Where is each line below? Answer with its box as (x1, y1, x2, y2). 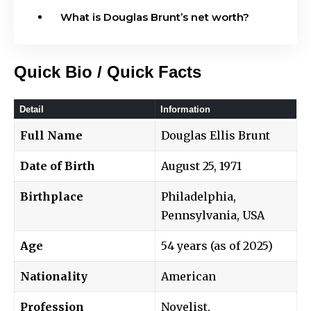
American (161, 269, 216, 283)
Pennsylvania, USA (161, 208, 264, 222)
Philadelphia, (161, 189, 236, 203)
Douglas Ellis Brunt (161, 128, 270, 142)
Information (160, 103, 210, 115)
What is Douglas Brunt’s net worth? (60, 10, 249, 24)
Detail (19, 103, 44, 115)
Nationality (20, 269, 87, 283)
